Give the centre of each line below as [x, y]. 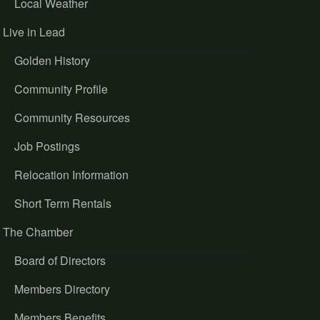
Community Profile [61, 89]
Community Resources [72, 118]
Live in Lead [34, 32]
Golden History [52, 61]
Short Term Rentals [62, 204]
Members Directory [62, 289]
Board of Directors [60, 261]
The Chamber [37, 232]
